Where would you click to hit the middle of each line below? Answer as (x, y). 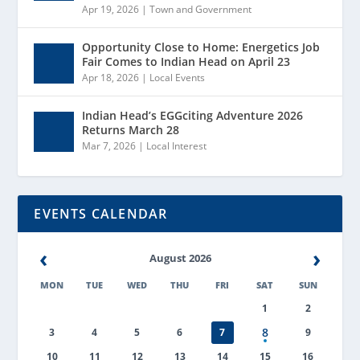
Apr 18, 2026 (111, 78)
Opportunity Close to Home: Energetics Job (201, 47)
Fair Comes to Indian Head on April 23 (186, 62)
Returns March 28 (131, 130)
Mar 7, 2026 (109, 146)
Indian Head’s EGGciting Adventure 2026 (193, 116)
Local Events (178, 78)
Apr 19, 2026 (111, 10)
